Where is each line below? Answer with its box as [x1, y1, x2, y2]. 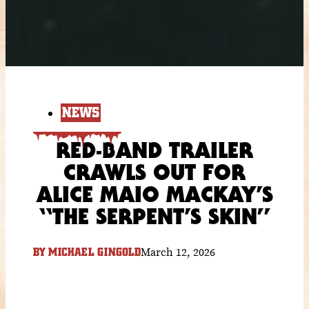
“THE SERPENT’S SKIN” [39, 202, 270, 230]
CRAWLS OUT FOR [63, 158, 246, 186]
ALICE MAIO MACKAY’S [36, 180, 273, 208]
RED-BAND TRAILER [56, 136, 253, 163]
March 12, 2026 [141, 243, 215, 259]
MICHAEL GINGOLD [46, 246, 141, 259]
